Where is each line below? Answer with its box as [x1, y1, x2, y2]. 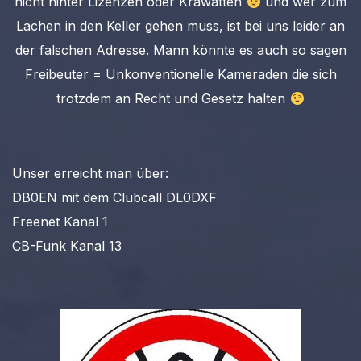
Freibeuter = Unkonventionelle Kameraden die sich [24, 66, 337, 83]
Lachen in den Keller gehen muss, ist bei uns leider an [16, 18, 345, 35]
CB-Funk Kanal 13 [12, 237, 122, 254]
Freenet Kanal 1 [12, 213, 108, 230]
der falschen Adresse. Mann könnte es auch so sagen [15, 42, 346, 59]
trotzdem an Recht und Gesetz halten [56, 90, 290, 107]
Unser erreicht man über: [12, 164, 168, 181]
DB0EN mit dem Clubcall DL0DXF [12, 189, 217, 205]
